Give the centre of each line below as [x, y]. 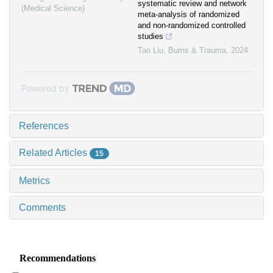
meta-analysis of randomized [189, 15]
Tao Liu [151, 51]
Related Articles [54, 153]
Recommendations [57, 258]
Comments [42, 208]
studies [151, 37]
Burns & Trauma [197, 51]
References [44, 126]
